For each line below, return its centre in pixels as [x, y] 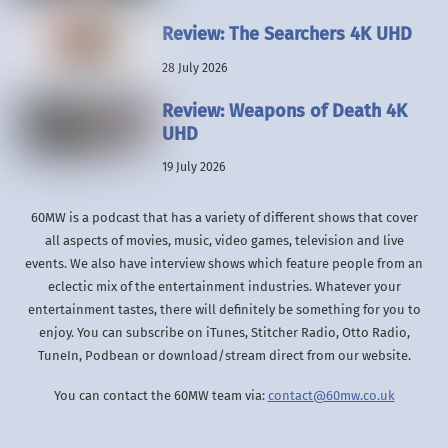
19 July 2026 [193, 166]
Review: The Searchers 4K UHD [286, 34]
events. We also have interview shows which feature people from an [224, 264]
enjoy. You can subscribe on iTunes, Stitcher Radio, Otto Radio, [224, 333]
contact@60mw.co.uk [331, 395]
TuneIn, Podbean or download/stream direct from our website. [224, 356]
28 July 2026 [194, 67]
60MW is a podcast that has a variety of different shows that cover [224, 218]
